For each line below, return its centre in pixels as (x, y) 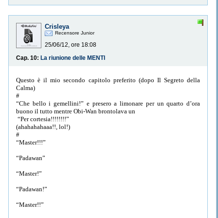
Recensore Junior (75, 33)
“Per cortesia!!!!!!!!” (43, 119)
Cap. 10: (28, 58)
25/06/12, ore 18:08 (71, 45)
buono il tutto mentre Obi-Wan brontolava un (76, 111)
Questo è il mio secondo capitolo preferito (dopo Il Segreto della (108, 80)
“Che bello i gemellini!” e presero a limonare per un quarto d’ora (108, 103)
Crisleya (57, 27)
